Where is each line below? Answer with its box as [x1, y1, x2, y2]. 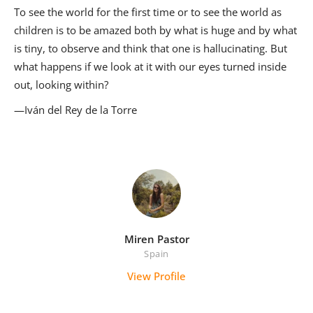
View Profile [127, 269, 186, 284]
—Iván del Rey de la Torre [14, 103, 137, 117]
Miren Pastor [124, 232, 189, 247]
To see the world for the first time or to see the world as [14, 5, 282, 20]
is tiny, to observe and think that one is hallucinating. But [14, 41, 287, 56]
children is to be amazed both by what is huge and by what [14, 23, 297, 38]
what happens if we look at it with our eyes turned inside [14, 59, 286, 74]
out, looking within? [14, 78, 108, 92]
